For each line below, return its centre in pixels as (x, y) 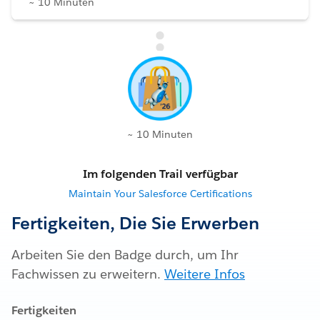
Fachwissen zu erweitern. (88, 274)
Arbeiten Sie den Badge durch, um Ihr (125, 255)
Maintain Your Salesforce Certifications (160, 194)
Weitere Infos (205, 274)
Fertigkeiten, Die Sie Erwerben (135, 224)
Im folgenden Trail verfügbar (160, 174)
